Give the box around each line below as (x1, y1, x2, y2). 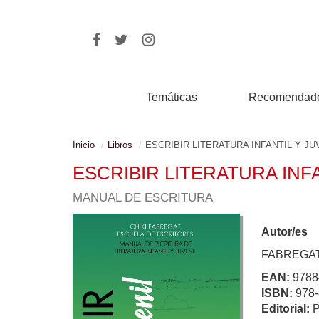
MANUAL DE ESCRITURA (73, 191, 213, 204)
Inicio (73, 140, 95, 150)
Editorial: (261, 303, 313, 315)
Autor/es (261, 226, 308, 238)
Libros (108, 140, 132, 150)
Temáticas (146, 91, 198, 103)
